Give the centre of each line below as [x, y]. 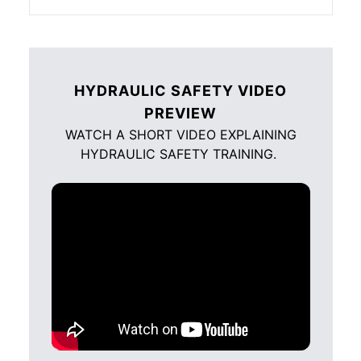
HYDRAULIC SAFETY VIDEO [180, 90]
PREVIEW [180, 113]
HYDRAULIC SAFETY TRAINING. [180, 154]
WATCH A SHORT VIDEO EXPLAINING [180, 134]
